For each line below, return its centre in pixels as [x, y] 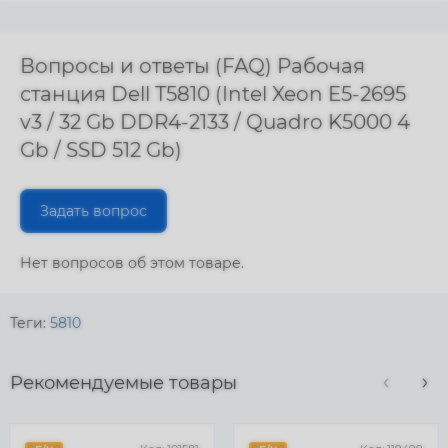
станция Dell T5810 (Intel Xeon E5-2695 [213, 94]
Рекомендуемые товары [123, 383]
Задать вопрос [93, 211]
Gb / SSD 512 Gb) [101, 150]
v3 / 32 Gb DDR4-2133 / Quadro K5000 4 [215, 122]
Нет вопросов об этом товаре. [132, 263]
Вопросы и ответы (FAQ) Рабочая [192, 66]
